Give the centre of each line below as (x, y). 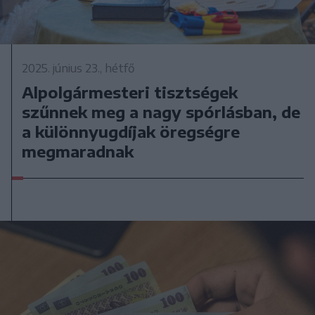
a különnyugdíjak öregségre (131, 132)
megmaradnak (78, 152)
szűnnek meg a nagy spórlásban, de (161, 112)
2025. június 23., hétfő (79, 69)
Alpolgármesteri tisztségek (130, 92)
